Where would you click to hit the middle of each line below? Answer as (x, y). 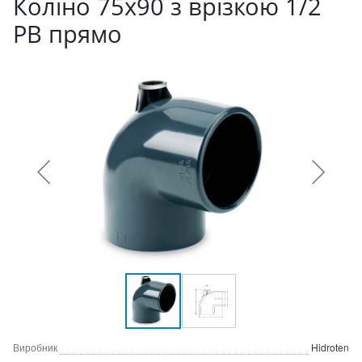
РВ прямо (67, 34)
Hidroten (330, 347)
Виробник (35, 347)
